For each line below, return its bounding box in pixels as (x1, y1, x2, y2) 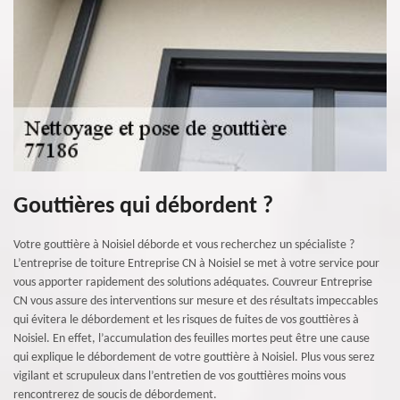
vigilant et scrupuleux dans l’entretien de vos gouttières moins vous (13, 370, 346, 383)
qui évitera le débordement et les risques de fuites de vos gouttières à (13, 313, 359, 327)
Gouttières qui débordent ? (13, 196, 273, 218)
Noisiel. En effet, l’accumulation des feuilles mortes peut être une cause (13, 332, 370, 346)
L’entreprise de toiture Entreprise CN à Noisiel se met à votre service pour (13, 257, 379, 271)
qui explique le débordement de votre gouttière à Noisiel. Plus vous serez (13, 351, 375, 364)
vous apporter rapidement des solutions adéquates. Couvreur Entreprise (13, 276, 372, 289)
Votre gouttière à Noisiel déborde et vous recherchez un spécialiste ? (13, 238, 354, 252)
